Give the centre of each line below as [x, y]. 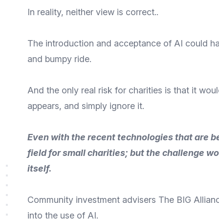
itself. [40, 168]
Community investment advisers [93, 200]
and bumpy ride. [59, 59]
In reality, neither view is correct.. [93, 12]
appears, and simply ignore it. [86, 106]
